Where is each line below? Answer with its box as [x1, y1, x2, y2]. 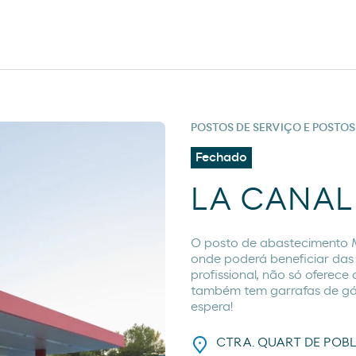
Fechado [195, 151, 247, 164]
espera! [191, 300, 233, 314]
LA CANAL [191, 184, 353, 217]
